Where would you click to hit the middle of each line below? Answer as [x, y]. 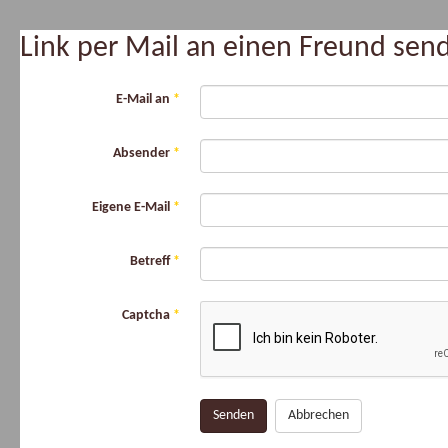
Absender [141, 153]
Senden [233, 415]
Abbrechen [318, 415]
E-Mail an [143, 99]
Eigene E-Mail [131, 207]
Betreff [150, 261]
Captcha [146, 315]
